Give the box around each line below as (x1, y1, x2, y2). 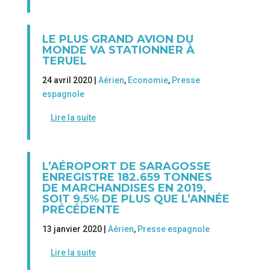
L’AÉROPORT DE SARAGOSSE (42, 159, 211, 173)
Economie (127, 75, 168, 86)
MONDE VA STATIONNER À (42, 43, 195, 57)
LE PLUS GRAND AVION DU (42, 33, 193, 46)
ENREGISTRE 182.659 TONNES (42, 170, 212, 184)
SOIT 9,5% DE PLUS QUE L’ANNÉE (42, 192, 230, 206)
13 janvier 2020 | (42, 224, 108, 234)
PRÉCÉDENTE (42, 202, 120, 216)
